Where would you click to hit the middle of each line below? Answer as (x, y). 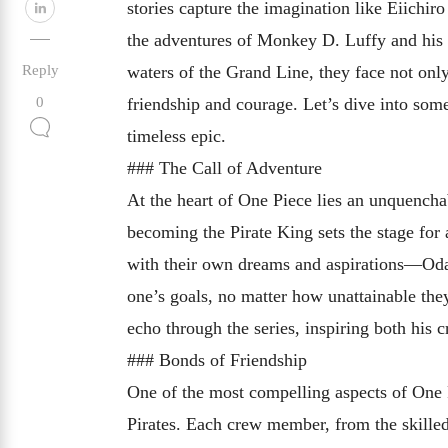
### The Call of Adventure (224, 168)
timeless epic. (176, 136)
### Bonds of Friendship (217, 360)
